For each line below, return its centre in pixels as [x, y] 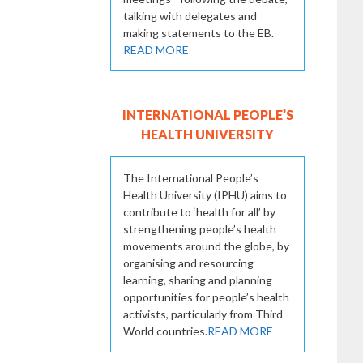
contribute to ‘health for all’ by [199, 211]
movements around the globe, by [206, 246]
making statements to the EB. [199, 32]
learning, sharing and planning [198, 280]
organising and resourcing [188, 263]
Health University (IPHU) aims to [205, 194]
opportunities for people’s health [206, 297]
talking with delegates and [190, 15]
